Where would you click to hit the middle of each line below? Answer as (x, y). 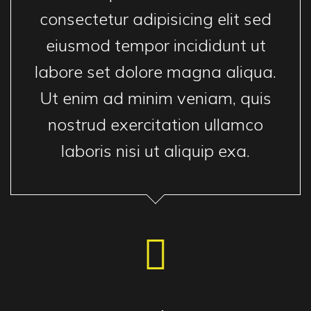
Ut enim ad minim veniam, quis (155, 98)
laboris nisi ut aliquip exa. (155, 151)
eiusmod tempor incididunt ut (155, 45)
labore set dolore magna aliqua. (155, 72)
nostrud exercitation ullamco (155, 124)
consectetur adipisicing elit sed (155, 19)
